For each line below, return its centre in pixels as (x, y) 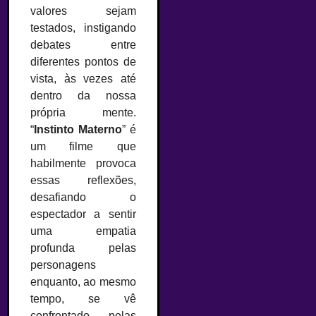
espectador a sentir (83, 214)
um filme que (83, 146)
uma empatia (83, 231)
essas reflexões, (83, 180)
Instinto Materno (78, 129)
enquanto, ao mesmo (83, 282)
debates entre (83, 45)
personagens (63, 265)
